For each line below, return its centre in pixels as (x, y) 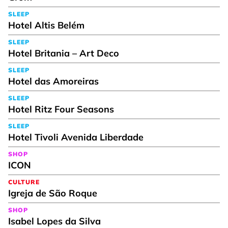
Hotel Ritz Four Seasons (61, 109)
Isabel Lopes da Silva (54, 221)
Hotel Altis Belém (46, 25)
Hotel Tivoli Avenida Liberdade (76, 137)
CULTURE (24, 182)
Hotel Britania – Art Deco (64, 53)
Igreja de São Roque (53, 193)
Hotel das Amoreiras (53, 81)
